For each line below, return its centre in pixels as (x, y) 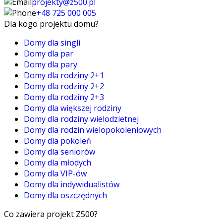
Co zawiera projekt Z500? (51, 214)
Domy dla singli (52, 42)
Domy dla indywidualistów (72, 184)
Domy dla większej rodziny (73, 108)
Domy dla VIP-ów (55, 173)
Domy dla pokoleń (57, 140)
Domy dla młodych (57, 162)
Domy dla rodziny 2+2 (64, 86)
